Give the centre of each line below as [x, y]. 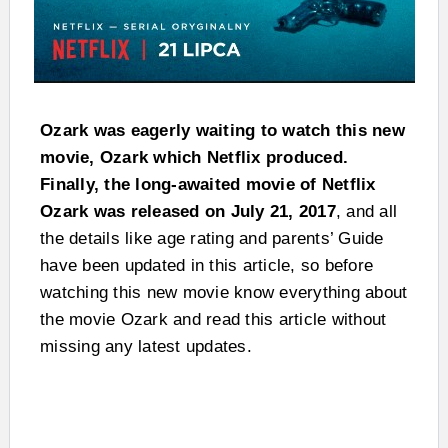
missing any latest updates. [146, 346]
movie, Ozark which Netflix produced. [194, 157]
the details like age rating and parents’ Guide [212, 238]
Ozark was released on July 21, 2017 [188, 211]
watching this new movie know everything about [224, 292]
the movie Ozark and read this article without [213, 319]
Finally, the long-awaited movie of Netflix [208, 184]
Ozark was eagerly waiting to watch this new [222, 130]
